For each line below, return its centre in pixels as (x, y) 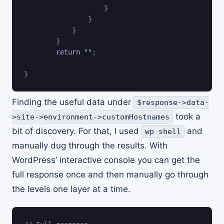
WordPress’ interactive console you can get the (106, 160)
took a (187, 116)
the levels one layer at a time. (71, 189)
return (68, 52)
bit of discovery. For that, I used (77, 131)
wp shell (163, 131)
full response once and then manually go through (110, 174)
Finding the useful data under (73, 102)
